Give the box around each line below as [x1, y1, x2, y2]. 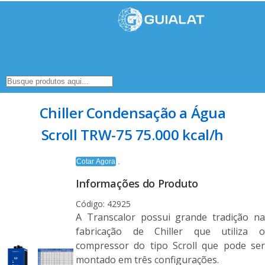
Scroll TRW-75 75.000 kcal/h [41, 124, 224, 144]
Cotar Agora [76, 157, 115, 166]
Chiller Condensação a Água [39, 102, 226, 122]
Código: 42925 [76, 198, 131, 209]
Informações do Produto [76, 176, 199, 190]
